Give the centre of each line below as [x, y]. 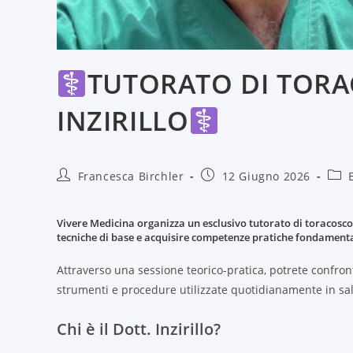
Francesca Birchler [131, 176]
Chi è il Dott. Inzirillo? [139, 329]
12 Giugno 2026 [266, 176]
